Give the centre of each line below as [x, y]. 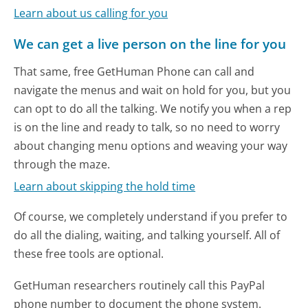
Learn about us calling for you [91, 13]
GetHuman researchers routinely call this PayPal [140, 286]
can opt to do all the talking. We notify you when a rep [153, 108]
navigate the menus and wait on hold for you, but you [153, 90]
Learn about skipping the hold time [105, 186]
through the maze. [62, 164]
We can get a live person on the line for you [150, 43]
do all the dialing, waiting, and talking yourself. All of [147, 235]
